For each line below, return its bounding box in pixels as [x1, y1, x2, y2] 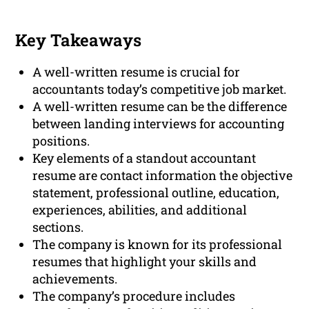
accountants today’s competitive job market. [32, 81, 287, 98]
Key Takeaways [15, 29, 142, 52]
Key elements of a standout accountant [32, 150, 257, 167]
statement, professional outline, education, [32, 184, 280, 201]
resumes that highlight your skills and [32, 253, 257, 270]
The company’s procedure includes [32, 288, 236, 305]
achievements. [32, 270, 118, 288]
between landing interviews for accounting [32, 115, 285, 132]
